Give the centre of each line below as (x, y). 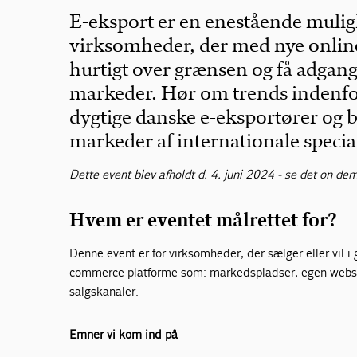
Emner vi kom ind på (124, 334)
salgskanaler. (104, 291)
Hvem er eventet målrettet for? (203, 220)
